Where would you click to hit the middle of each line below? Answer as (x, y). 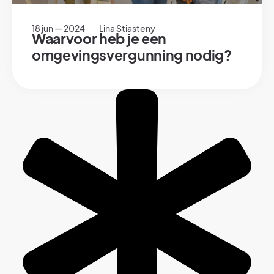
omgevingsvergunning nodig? (132, 55)
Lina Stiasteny (127, 28)
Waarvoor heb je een (99, 39)
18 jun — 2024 (58, 28)
